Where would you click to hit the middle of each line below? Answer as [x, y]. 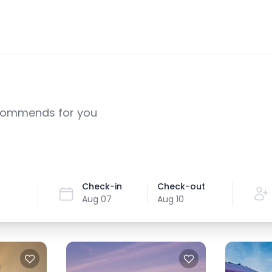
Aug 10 [171, 199]
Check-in [102, 186]
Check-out [182, 186]
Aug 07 [97, 199]
